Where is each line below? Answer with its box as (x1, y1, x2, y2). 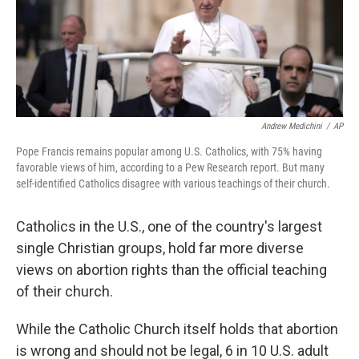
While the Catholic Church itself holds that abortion (16, 321, 338, 338)
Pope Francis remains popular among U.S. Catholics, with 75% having (16, 145, 322, 159)
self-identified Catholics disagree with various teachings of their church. (16, 177, 330, 191)
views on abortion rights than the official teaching (16, 261, 327, 279)
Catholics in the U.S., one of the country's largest (16, 218, 322, 236)
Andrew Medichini (261, 121, 322, 132)
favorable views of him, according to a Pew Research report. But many (16, 161, 325, 175)
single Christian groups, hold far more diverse (16, 240, 304, 257)
